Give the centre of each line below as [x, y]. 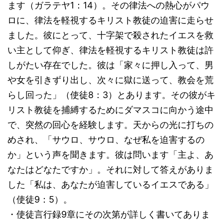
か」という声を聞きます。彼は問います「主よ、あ [111, 155]
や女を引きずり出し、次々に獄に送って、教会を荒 [111, 80]
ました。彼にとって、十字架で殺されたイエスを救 [111, 35]
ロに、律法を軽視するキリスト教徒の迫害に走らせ [111, 20]
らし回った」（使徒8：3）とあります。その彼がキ [111, 95]
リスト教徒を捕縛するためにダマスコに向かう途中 [111, 110]
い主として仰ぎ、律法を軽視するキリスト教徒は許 [111, 50]
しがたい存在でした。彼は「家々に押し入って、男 [111, 65]
